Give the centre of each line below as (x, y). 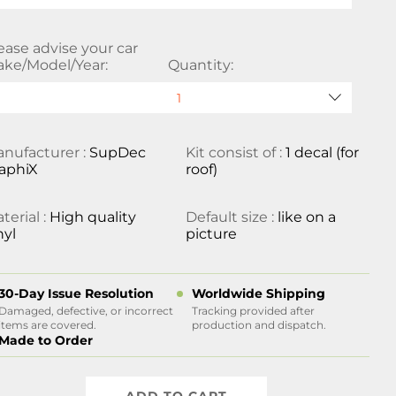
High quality (93, 217)
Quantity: (200, 65)
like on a (306, 217)
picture (211, 234)
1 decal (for (322, 152)
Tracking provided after (253, 311)
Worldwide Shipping (258, 293)
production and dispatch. (259, 325)
